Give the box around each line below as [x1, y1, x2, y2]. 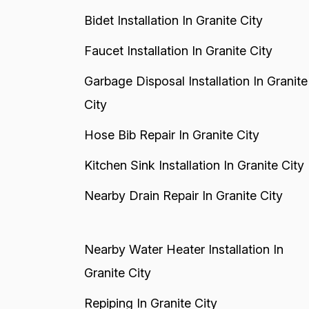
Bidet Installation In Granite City [83, 13, 263, 28]
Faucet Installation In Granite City [83, 43, 272, 58]
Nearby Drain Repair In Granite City [83, 188, 283, 203]
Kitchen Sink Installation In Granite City [83, 158, 304, 172]
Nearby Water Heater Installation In [83, 242, 283, 257]
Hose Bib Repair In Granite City [83, 128, 259, 142]
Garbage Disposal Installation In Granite [83, 74, 308, 88]
